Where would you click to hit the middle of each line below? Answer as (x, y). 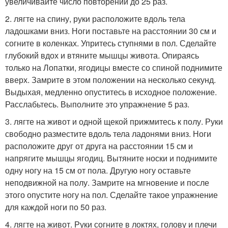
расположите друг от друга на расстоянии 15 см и (99, 146)
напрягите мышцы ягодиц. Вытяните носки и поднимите (111, 158)
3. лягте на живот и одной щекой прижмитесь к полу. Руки (114, 121)
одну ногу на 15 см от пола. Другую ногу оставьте (98, 170)
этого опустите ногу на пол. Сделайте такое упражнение (111, 194)
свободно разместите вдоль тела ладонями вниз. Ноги (108, 133)
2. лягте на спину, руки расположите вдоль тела (95, 18)
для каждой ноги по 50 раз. (56, 207)
